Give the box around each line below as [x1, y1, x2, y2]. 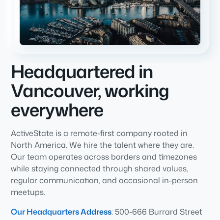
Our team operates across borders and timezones [11, 151, 197, 162]
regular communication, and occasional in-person [11, 174, 198, 186]
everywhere [11, 97, 104, 122]
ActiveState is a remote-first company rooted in [11, 127, 188, 138]
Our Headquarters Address [11, 206, 112, 217]
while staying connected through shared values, [11, 163, 189, 174]
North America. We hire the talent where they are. [11, 139, 194, 150]
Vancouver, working [11, 78, 169, 103]
